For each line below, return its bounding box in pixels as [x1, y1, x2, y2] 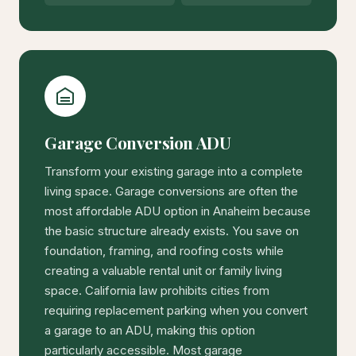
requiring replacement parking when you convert [44, 303, 308, 319]
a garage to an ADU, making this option [44, 323, 255, 339]
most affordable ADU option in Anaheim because [44, 203, 311, 219]
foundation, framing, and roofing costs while [44, 243, 284, 259]
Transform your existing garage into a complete [44, 164, 303, 180]
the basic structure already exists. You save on [44, 223, 299, 239]
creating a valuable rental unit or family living [44, 263, 282, 279]
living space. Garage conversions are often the [44, 184, 298, 199]
